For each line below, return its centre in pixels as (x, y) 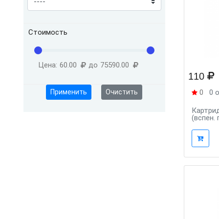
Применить (69, 92)
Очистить (122, 92)
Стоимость (48, 32)
